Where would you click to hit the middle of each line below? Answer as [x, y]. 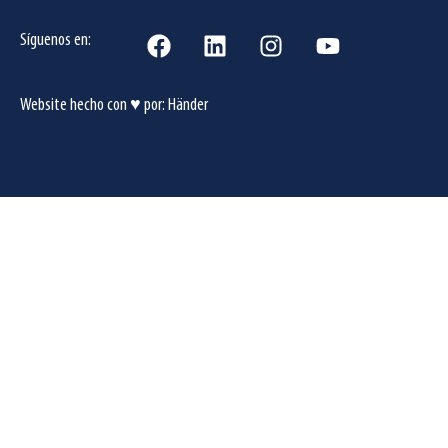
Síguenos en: [55, 40]
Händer [188, 105]
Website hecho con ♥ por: [94, 105]
